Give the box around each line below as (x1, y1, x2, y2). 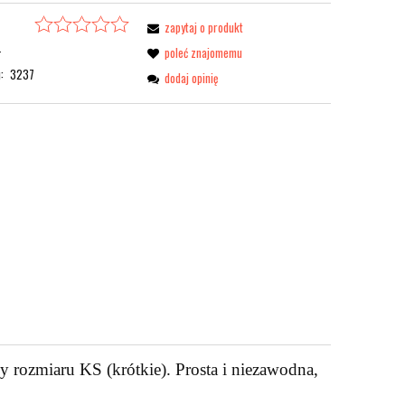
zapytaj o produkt (165, 17, 244, 36)
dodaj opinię (165, 68, 219, 87)
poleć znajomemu (165, 42, 243, 61)
